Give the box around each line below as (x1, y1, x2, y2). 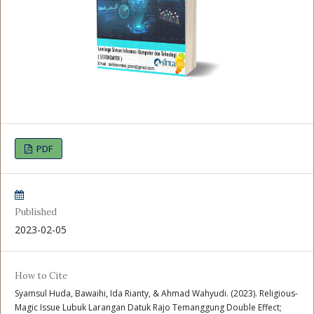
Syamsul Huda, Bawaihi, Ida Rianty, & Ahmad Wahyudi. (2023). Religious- (15, 287, 298, 300)
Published (15, 206, 57, 219)
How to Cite (15, 270, 67, 282)
